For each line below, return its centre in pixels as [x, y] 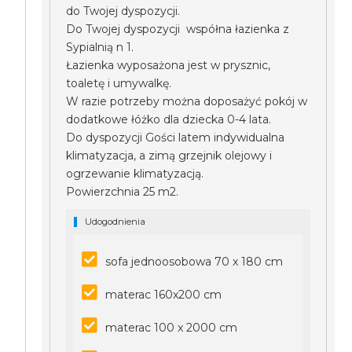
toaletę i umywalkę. [119, 83]
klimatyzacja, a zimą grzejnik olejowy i [169, 156]
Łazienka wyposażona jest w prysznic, [169, 65]
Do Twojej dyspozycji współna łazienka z [178, 29]
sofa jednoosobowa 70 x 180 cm [194, 262]
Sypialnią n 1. [100, 47]
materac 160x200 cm [164, 295]
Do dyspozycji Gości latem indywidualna [176, 137]
